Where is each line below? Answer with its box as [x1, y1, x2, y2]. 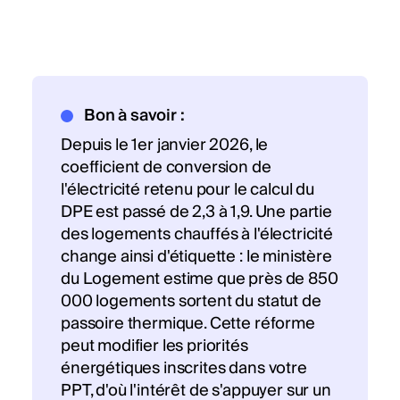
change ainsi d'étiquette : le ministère [61, 243, 332, 271]
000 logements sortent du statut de [61, 287, 321, 316]
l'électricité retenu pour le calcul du [61, 176, 314, 204]
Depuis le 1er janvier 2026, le [61, 131, 269, 160]
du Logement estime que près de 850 [61, 265, 338, 294]
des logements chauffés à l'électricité [61, 221, 333, 249]
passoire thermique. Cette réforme [61, 310, 315, 338]
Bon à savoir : [83, 102, 185, 130]
